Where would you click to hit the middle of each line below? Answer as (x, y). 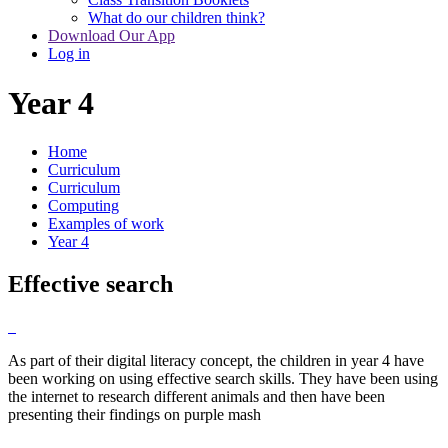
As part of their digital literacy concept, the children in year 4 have (216, 360)
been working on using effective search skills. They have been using (223, 378)
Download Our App (111, 36)
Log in (69, 54)
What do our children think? (176, 18)
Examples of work (106, 224)
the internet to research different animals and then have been (196, 396)
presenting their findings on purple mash (136, 414)
